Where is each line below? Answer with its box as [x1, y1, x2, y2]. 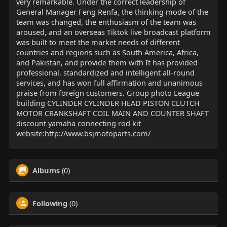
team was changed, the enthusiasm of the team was [16, 17, 196, 27]
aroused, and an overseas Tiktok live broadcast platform [16, 27, 211, 37]
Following [32, 198, 67, 209]
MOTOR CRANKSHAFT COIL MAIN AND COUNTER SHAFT [16, 108, 209, 119]
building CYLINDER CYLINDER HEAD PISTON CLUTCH [16, 98, 200, 108]
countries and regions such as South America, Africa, [16, 47, 199, 58]
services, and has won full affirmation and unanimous [16, 78, 203, 88]
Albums [32, 165, 60, 176]
